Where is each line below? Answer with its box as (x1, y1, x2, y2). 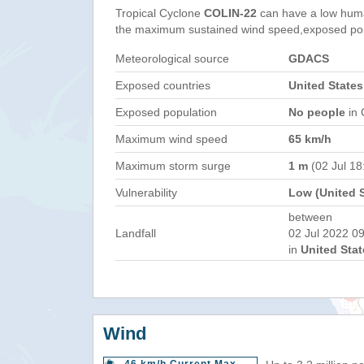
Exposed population (115, 106, 217, 119)
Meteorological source (115, 52, 229, 65)
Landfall (115, 227, 156, 240)
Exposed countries (115, 79, 210, 92)
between (288, 210, 332, 223)
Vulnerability (115, 186, 177, 199)
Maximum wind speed (115, 132, 227, 145)
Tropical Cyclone (115, 6, 204, 19)
